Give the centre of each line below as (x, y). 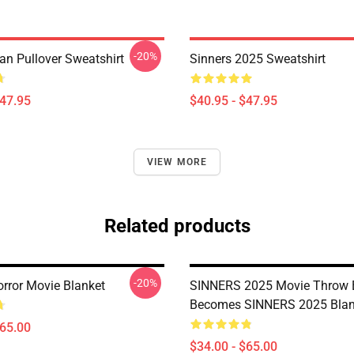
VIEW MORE (177, 162)
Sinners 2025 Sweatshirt (258, 59)
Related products (177, 226)
